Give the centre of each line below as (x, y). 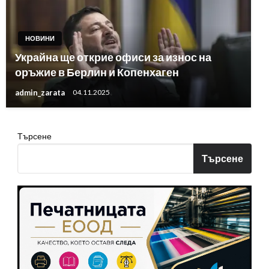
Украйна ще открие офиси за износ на (113, 57)
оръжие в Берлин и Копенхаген (97, 72)
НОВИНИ (40, 38)
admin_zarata (41, 93)
